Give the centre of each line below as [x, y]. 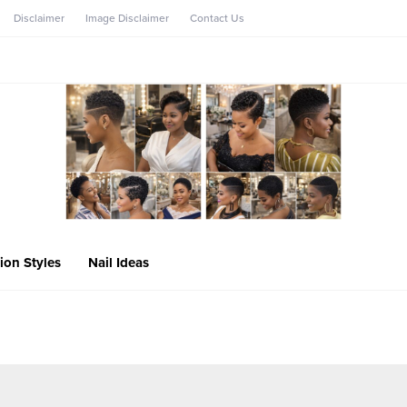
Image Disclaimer [127, 18]
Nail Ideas [119, 262]
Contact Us [217, 18]
